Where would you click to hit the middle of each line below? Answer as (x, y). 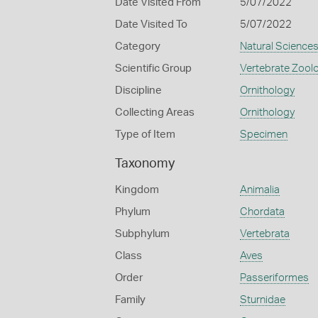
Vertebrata (264, 234)
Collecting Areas (155, 113)
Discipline (138, 91)
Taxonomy (145, 164)
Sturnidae (262, 300)
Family (130, 300)
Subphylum (142, 234)
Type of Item (145, 135)
